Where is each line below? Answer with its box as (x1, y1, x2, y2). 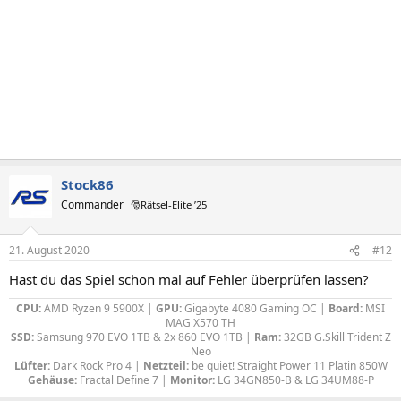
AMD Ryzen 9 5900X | (41, 301, 156, 316)
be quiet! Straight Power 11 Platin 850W (188, 358, 388, 373)
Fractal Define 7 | (76, 372, 170, 388)
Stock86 (61, 175, 114, 193)
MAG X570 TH (166, 315, 235, 330)
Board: (328, 301, 363, 316)
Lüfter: (13, 358, 50, 373)
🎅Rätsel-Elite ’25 (131, 197, 207, 211)
